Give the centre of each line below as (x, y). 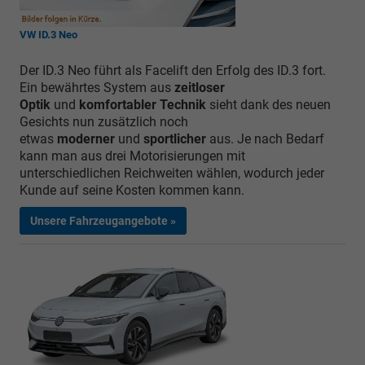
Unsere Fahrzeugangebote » (103, 221)
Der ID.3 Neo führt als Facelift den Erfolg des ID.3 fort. (173, 71)
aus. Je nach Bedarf (267, 139)
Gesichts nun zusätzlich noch (104, 122)
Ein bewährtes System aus (97, 88)
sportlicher (175, 139)
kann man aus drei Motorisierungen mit (132, 156)
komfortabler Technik (143, 105)
